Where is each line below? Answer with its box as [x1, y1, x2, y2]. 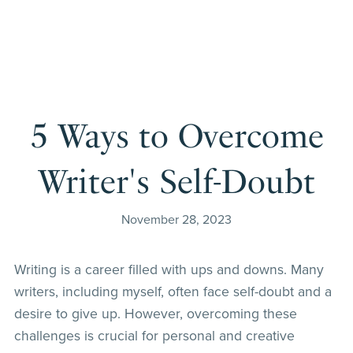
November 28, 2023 [121, 211, 232, 228]
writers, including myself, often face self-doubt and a [13, 283, 332, 300]
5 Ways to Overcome [29, 116, 324, 155]
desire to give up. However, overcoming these [13, 305, 297, 322]
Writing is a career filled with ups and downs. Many [13, 261, 324, 278]
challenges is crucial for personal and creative [13, 327, 295, 344]
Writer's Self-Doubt [38, 162, 315, 201]
